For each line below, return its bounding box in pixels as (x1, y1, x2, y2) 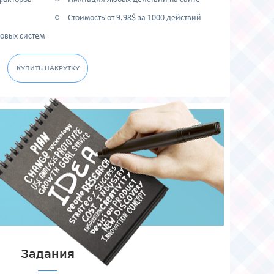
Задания (21, 247, 75, 261)
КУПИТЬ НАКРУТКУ (16, 65, 80, 72)
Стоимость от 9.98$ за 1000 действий (68, 13, 202, 23)
